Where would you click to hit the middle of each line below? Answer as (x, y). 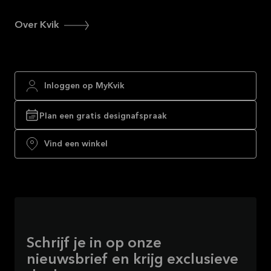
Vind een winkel (76, 144)
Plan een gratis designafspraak (103, 116)
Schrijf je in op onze (94, 243)
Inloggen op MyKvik (84, 86)
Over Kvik (37, 25)
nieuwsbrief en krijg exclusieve (132, 260)
